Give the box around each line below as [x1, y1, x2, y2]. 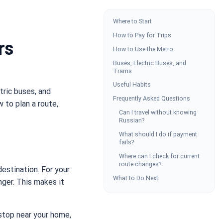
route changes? [118, 160, 161, 168]
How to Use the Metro [112, 45, 173, 53]
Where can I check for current [118, 152, 200, 160]
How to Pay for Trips [112, 31, 171, 39]
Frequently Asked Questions [112, 95, 190, 103]
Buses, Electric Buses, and [112, 59, 186, 67]
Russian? [118, 116, 144, 124]
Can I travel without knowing [118, 109, 197, 116]
